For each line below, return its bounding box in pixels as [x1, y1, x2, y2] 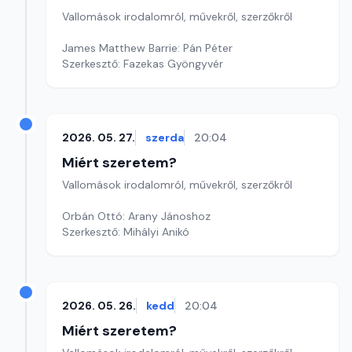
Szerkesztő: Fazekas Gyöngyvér [62, 57, 223, 71]
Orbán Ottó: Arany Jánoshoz [62, 209, 211, 223]
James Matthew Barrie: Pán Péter [62, 41, 233, 55]
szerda [145, 130, 184, 145]
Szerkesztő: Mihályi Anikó [62, 225, 189, 239]
